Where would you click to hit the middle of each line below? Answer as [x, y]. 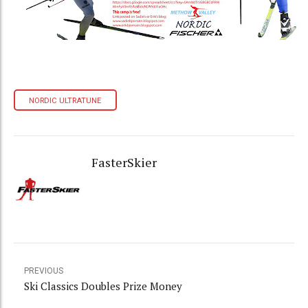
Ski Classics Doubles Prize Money [103, 286]
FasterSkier [124, 163]
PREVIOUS [44, 271]
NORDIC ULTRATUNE [65, 100]
